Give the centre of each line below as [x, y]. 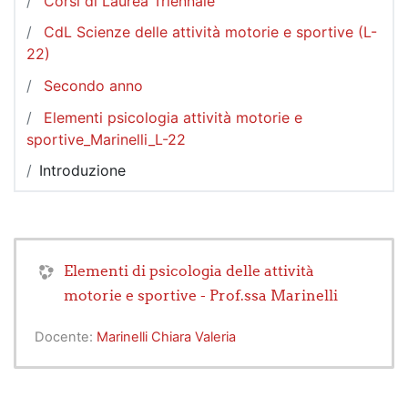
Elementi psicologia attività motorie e [173, 117]
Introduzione [82, 171]
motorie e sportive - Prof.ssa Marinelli [201, 295]
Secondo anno [93, 85]
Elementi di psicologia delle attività [189, 270]
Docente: [66, 337]
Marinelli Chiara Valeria [166, 337]
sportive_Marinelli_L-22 [106, 139]
